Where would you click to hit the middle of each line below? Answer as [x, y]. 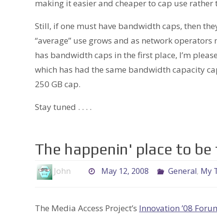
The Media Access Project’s [87, 208]
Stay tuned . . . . [63, 107]
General [182, 171]
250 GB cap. [58, 84]
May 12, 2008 [125, 171]
